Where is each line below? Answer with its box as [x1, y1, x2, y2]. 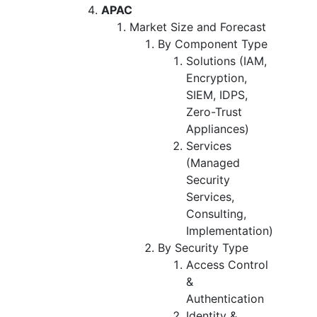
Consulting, [186, 206, 246, 221]
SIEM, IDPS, [186, 87, 248, 102]
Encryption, [186, 70, 247, 85]
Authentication [186, 291, 264, 306]
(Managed [186, 155, 240, 170]
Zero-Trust [186, 104, 242, 119]
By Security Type [158, 240, 248, 255]
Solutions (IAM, [186, 53, 267, 68]
